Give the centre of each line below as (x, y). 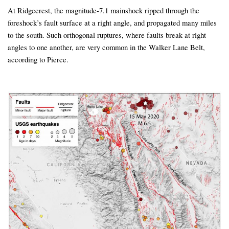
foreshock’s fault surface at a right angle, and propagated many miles (112, 23)
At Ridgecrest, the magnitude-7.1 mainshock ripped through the (104, 10)
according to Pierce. (38, 60)
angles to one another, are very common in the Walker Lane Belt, (106, 47)
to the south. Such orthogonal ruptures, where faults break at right (107, 35)
